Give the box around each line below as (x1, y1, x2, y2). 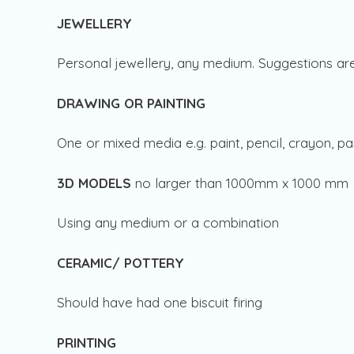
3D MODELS (57, 174, 135, 191)
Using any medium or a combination (57, 214, 283, 232)
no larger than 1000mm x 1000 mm (135, 174, 352, 191)
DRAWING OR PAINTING (57, 94, 205, 111)
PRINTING (57, 333, 116, 351)
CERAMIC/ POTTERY (57, 254, 184, 271)
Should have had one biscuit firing (57, 294, 266, 311)
